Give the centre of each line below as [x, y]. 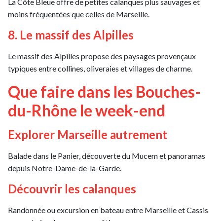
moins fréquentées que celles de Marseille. [79, 14]
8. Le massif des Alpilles [71, 35]
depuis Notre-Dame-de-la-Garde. [65, 168]
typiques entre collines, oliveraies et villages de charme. [100, 68]
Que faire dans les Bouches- [104, 91]
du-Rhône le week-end [87, 110]
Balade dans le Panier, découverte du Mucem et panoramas [107, 155]
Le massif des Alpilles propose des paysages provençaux [102, 56]
